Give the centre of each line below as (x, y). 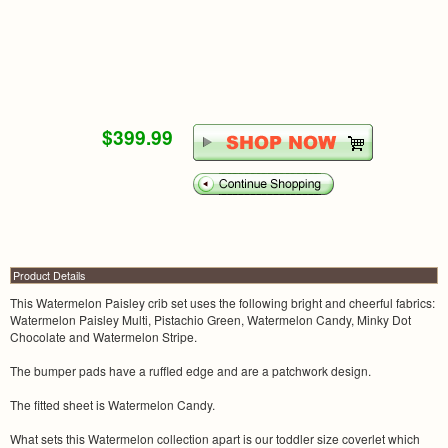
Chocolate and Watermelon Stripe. (103, 337)
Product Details (49, 276)
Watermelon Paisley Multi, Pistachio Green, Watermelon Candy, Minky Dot (210, 320)
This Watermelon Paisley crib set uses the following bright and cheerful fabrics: (222, 303)
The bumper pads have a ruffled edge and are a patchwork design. (190, 371)
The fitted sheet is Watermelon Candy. (112, 405)
